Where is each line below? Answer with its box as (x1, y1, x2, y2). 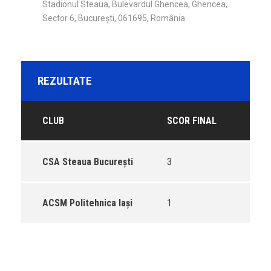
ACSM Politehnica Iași (42, 197, 132, 209)
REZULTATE (38, 74, 92, 88)
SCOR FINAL (167, 115, 217, 126)
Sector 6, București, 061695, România (42, 13, 185, 23)
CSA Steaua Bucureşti (42, 156, 133, 168)
